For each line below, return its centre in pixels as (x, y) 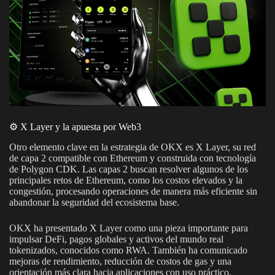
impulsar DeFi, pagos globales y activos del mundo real (116, 239)
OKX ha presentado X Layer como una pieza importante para (129, 228)
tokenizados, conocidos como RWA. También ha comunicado (128, 250)
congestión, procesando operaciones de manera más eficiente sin (133, 192)
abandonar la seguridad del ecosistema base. (94, 203)
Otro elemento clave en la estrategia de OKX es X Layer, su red (133, 147)
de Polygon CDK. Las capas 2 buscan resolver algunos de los (129, 169)
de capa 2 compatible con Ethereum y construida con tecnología (133, 158)
